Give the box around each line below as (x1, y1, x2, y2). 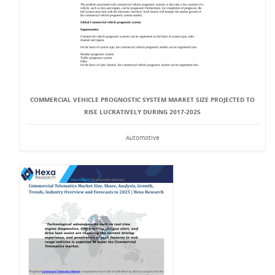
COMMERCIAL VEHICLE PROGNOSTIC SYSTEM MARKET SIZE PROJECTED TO (30, 95, 255, 104)
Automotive (125, 133, 160, 142)
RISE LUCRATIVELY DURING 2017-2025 (84, 107, 201, 116)
